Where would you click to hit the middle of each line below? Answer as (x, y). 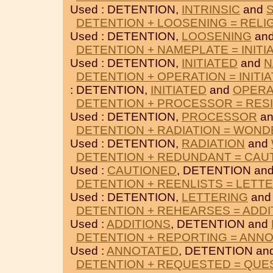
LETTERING (215, 197)
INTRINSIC (211, 9)
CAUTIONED (142, 170)
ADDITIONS (139, 224)
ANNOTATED (143, 251)
